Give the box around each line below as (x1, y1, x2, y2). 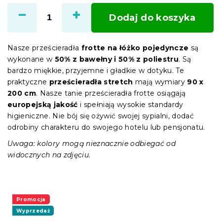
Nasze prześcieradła (7, 43, 79, 52)
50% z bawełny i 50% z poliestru (54, 54, 179, 64)
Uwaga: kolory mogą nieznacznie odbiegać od (7, 139, 176, 148)
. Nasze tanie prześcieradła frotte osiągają (36, 88, 186, 98)
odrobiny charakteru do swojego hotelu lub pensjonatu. (7, 122, 205, 132)
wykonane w (7, 54, 55, 64)
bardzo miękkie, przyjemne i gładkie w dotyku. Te (7, 66, 184, 75)
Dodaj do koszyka (109, 12, 196, 23)
